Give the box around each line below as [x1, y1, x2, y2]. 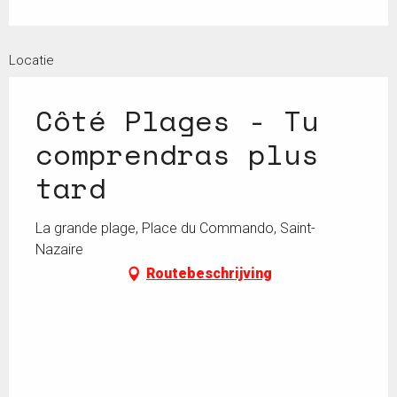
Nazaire [35, 241, 83, 258]
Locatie [9, 52, 54, 68]
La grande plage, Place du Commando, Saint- [35, 220, 315, 237]
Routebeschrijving [146, 265, 272, 282]
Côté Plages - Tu [35, 99, 319, 142]
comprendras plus [35, 133, 319, 175]
